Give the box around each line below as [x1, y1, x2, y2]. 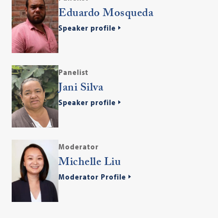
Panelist [58, 67, 89, 77]
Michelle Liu [58, 154, 121, 173]
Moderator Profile [58, 172, 127, 182]
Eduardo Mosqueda [58, 5, 154, 24]
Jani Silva [58, 79, 104, 99]
